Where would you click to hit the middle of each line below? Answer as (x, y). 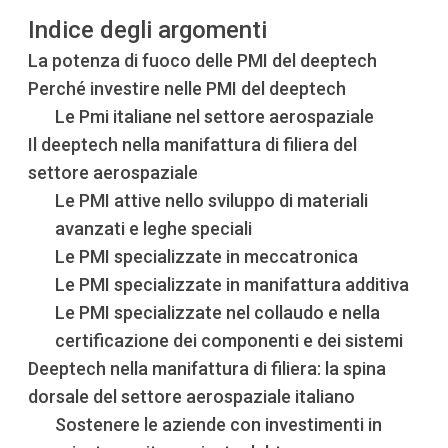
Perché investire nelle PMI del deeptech (187, 88)
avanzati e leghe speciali (154, 228)
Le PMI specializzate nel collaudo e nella (218, 312)
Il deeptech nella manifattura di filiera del (193, 144)
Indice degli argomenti (148, 29)
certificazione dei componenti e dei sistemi (229, 340)
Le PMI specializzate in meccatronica (207, 256)
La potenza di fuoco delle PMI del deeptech (203, 60)
